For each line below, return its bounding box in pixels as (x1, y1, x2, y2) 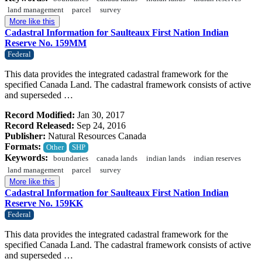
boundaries (53, 154, 89, 163)
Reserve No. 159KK (5, 198, 83, 208)
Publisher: (5, 131, 46, 142)
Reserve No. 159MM (5, 38, 87, 49)
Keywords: (5, 153, 48, 163)
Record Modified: (5, 110, 75, 120)
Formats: (5, 142, 41, 152)
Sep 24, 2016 (74, 120, 126, 131)
